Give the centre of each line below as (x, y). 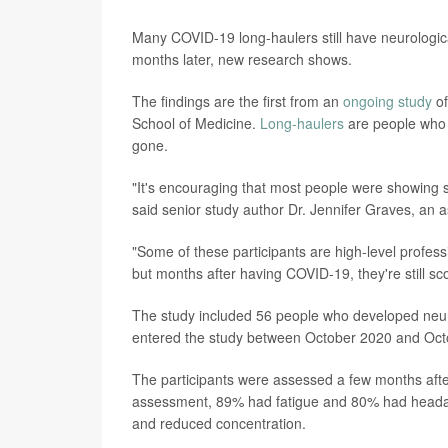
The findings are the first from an (237, 101)
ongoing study (387, 101)
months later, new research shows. (242, 59)
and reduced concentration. (219, 423)
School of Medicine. (196, 123)
